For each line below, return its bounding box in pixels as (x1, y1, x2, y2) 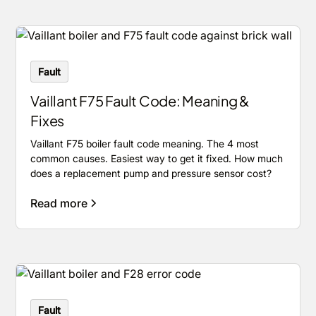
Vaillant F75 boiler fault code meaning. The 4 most (30, 138, 260, 150)
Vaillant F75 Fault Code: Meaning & (30, 92, 250, 110)
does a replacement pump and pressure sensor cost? (30, 167, 272, 180)
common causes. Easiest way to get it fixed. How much (30, 152, 284, 165)
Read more (30, 196, 88, 211)
